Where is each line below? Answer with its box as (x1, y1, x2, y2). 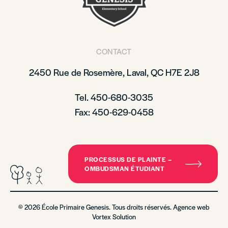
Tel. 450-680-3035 (75, 91, 153, 103)
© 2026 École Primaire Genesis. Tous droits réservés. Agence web (18, 202, 210, 212)
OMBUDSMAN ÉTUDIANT (84, 164, 164, 173)
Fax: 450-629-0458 (74, 105, 154, 118)
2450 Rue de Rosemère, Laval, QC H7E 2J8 (28, 66, 199, 78)
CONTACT (96, 46, 132, 56)
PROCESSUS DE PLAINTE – (84, 155, 172, 164)
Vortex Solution (92, 212, 136, 221)
